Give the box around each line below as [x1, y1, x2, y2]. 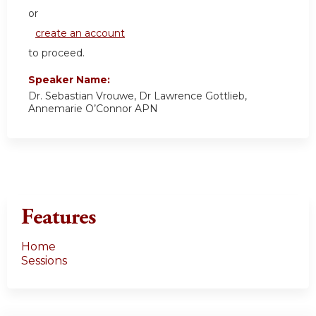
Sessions [21, 254, 67, 268]
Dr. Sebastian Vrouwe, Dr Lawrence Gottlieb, [28, 90, 247, 103]
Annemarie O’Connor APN [28, 102, 158, 116]
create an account [35, 27, 125, 40]
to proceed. [28, 47, 85, 60]
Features [21, 203, 96, 232]
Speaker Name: [28, 73, 113, 87]
